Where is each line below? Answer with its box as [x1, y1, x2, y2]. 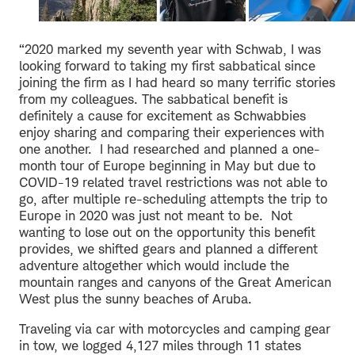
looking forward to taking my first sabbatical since [19, 57, 315, 74]
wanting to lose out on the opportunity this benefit [19, 223, 315, 240]
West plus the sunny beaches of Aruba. [19, 290, 252, 307]
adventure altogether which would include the [19, 257, 289, 273]
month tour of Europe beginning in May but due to [19, 157, 315, 174]
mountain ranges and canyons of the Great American [19, 273, 331, 290]
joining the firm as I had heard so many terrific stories [19, 74, 335, 90]
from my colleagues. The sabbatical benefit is [19, 90, 288, 107]
